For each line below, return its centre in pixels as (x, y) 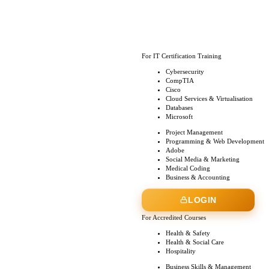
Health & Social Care (195, 242)
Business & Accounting (198, 177)
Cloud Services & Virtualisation (209, 98)
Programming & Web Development (215, 141)
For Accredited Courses (174, 217)
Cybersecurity (185, 71)
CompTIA (180, 80)
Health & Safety (188, 233)
